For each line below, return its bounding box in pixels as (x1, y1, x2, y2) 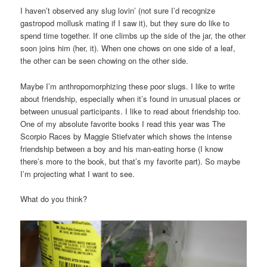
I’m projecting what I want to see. (20, 167, 135, 179)
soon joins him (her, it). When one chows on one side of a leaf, (20, 42, 236, 54)
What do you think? (20, 193, 88, 204)
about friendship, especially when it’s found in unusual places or (20, 92, 241, 104)
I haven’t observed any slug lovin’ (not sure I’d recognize (20, 5, 216, 17)
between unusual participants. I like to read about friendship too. (20, 105, 241, 117)
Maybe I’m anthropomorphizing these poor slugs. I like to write (20, 80, 235, 92)
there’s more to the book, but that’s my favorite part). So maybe (20, 155, 241, 167)
